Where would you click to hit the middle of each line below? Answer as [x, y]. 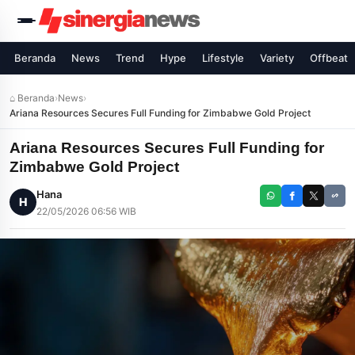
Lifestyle [223, 58]
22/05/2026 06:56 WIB [86, 211]
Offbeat [329, 58]
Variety [277, 58]
